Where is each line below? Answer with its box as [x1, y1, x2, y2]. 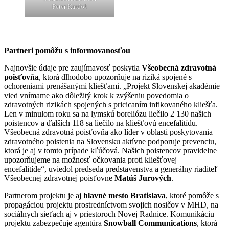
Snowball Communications [104, 218, 197, 227]
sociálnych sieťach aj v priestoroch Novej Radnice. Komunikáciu [4, 209, 214, 218]
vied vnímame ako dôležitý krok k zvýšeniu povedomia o [4, 90, 189, 100]
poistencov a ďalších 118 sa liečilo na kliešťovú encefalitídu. [4, 118, 198, 127]
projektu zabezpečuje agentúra [4, 218, 104, 227]
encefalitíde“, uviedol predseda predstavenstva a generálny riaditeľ [4, 164, 218, 173]
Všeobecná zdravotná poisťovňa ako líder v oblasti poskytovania [4, 127, 213, 136]
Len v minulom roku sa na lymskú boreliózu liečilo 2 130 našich [4, 109, 211, 118]
